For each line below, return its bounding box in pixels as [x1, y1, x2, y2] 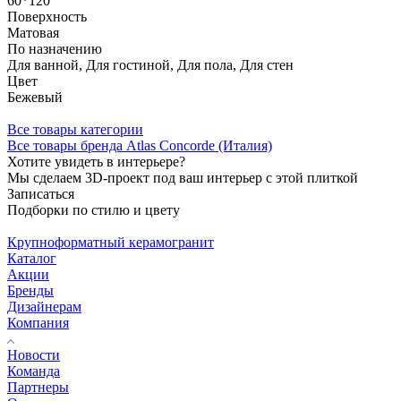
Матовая [7, 24, 59, 40]
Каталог [7, 250, 56, 266]
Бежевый [7, 89, 63, 105]
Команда [7, 363, 60, 379]
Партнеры [7, 379, 69, 395]
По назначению [7, 40, 102, 56]
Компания [7, 314, 69, 330]
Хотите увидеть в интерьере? [7, 153, 185, 169]
